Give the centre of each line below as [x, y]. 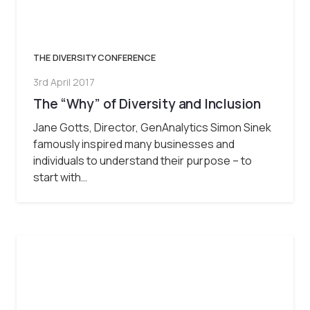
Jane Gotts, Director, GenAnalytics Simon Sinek [152, 128]
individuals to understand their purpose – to [143, 161]
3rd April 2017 [64, 82]
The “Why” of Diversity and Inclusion [147, 104]
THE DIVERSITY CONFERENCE [94, 58]
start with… [60, 177]
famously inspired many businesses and [134, 144]
